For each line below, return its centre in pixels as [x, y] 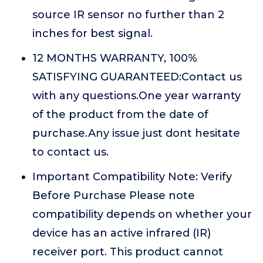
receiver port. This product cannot [128, 252]
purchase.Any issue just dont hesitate [136, 134]
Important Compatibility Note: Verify [132, 177]
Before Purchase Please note [114, 196]
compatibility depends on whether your [142, 215]
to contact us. [70, 152]
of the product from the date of [120, 115]
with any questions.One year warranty [136, 96]
